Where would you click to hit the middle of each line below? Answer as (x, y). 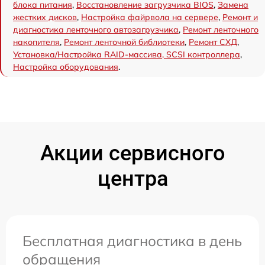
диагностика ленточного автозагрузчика (96, 30)
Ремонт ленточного (221, 30)
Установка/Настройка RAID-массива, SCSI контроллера (127, 54)
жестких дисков (45, 17)
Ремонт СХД (213, 42)
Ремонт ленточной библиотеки (124, 42)
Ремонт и (240, 17)
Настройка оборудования (66, 67)
